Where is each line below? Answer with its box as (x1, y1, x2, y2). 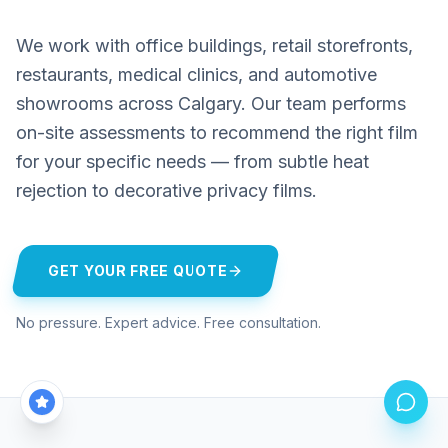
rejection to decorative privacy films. (16, 180, 317, 202)
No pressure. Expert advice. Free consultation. (16, 314, 321, 332)
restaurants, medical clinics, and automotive (16, 64, 377, 86)
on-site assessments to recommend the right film (16, 122, 418, 144)
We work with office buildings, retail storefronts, (16, 35, 413, 57)
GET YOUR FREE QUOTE (48, 262, 228, 280)
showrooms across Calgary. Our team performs (16, 93, 406, 115)
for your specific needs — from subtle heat (16, 151, 369, 173)
